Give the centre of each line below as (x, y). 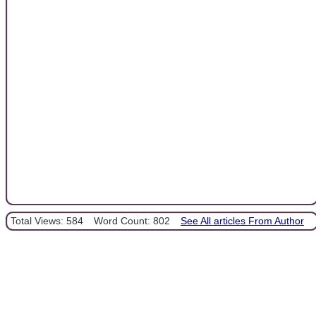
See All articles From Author (242, 221)
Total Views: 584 (47, 221)
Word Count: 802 (132, 221)
